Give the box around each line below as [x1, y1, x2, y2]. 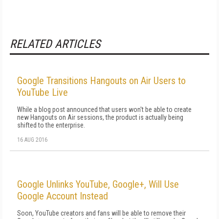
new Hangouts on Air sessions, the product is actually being [17, 113, 183, 121]
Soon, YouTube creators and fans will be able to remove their [17, 209, 186, 217]
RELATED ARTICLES [10, 37, 100, 51]
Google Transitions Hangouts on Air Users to [17, 75, 186, 87]
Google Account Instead [17, 190, 108, 202]
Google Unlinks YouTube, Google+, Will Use [17, 178, 179, 190]
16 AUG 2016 [17, 136, 47, 143]
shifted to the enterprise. [17, 121, 85, 129]
